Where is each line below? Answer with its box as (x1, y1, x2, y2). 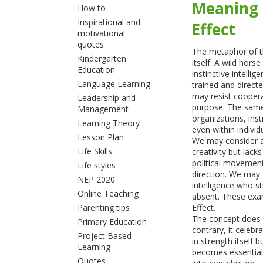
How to (77, 2, 106, 14)
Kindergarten (77, 53, 126, 64)
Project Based (77, 230, 131, 241)
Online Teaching (77, 188, 139, 199)
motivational (77, 28, 125, 39)
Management (77, 103, 129, 114)
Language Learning (77, 78, 150, 89)
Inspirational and (77, 16, 140, 28)
